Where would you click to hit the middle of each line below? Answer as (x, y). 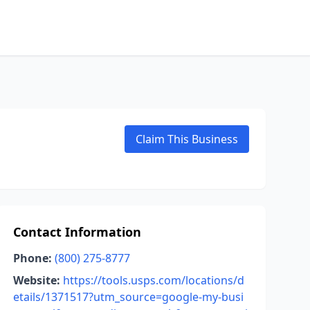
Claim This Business (187, 139)
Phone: (32, 258)
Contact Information (77, 232)
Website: (36, 280)
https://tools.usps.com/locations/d (153, 280)
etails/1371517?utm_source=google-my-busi (128, 297)
